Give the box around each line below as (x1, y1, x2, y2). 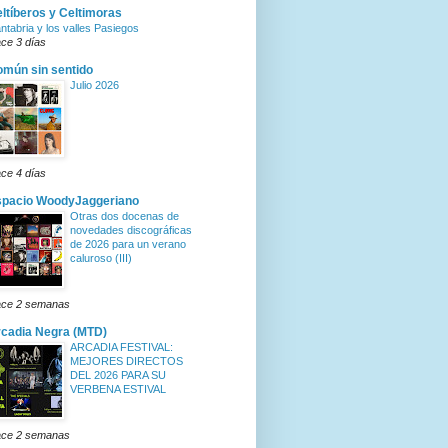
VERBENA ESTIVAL (70, 383, 166, 396)
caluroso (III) (70, 252, 132, 265)
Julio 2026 (70, 79, 119, 92)
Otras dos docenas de (70, 210, 179, 223)
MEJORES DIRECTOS (70, 355, 183, 368)
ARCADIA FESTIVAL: (70, 341, 173, 354)
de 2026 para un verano (70, 238, 186, 251)
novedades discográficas (70, 224, 192, 237)
